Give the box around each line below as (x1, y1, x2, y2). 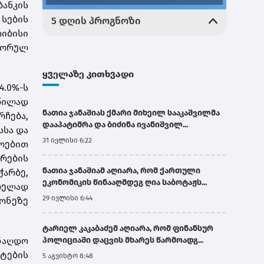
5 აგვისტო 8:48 (42, 252, 93, 260)
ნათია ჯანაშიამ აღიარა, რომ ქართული (42, 166, 200, 176)
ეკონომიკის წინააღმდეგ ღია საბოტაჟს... (42, 177, 207, 188)
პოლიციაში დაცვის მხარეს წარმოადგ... (42, 235, 203, 246)
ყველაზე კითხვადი (42, 68, 134, 80)
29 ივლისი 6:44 (42, 194, 93, 203)
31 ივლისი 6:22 (42, 136, 92, 145)
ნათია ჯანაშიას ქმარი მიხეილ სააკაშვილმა (42, 108, 220, 118)
